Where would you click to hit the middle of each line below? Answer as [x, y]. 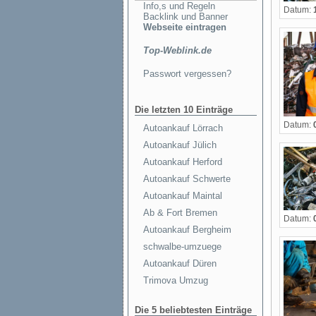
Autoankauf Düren [180, 263]
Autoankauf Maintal [183, 196]
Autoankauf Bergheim [187, 230]
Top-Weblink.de [177, 50]
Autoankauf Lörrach [183, 128]
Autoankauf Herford [183, 162]
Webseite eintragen [185, 27]
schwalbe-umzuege [182, 247]
